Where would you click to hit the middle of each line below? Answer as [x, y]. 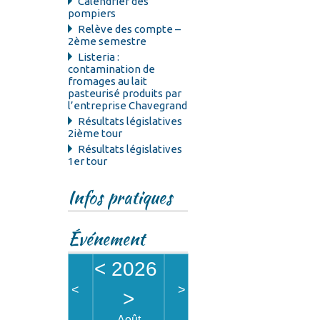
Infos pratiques [120, 198]
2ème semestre [107, 41]
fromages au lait [108, 81]
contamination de [112, 69]
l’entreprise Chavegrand [128, 106]
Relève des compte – [130, 29]
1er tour [88, 161]
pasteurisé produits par [125, 94]
